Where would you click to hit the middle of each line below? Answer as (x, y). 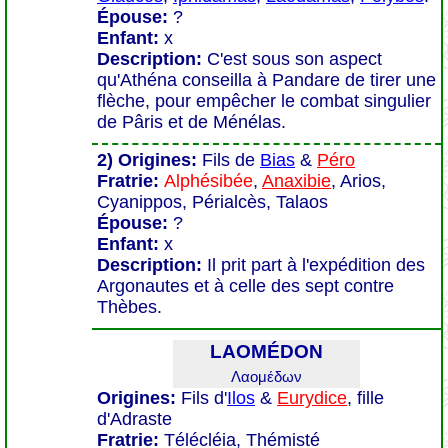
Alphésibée (208, 181)
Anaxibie (296, 181)
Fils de (228, 160)
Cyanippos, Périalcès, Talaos (212, 202)
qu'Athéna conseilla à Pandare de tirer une (266, 80)
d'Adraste (134, 419)
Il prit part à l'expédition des (316, 265)
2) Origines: (147, 160)
